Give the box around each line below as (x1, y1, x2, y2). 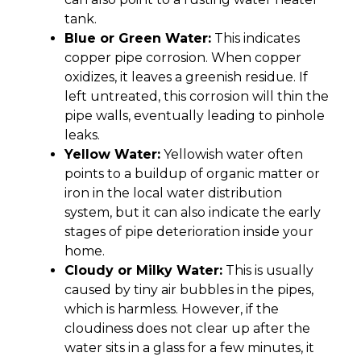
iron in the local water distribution (64, 185, 282, 201)
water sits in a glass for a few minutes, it (64, 340, 314, 356)
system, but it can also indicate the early (64, 205, 321, 221)
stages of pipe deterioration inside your (64, 224, 313, 240)
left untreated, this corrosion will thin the (64, 89, 329, 105)
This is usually (222, 263, 313, 279)
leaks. (64, 127, 100, 143)
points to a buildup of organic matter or (64, 166, 320, 182)
